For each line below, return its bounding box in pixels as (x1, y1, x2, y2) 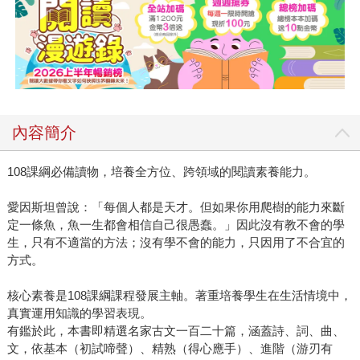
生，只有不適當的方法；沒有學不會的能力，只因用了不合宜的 (6, 235, 345, 250)
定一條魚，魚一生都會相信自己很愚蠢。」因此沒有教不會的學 (6, 218, 345, 232)
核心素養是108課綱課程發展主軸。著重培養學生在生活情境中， (6, 288, 352, 303)
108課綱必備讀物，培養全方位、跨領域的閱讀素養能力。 (6, 165, 316, 179)
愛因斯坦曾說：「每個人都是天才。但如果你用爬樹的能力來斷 (6, 200, 345, 215)
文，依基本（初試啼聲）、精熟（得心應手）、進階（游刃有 (6, 342, 333, 356)
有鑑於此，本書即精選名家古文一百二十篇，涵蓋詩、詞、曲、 (6, 324, 345, 338)
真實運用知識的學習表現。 (6, 306, 152, 321)
